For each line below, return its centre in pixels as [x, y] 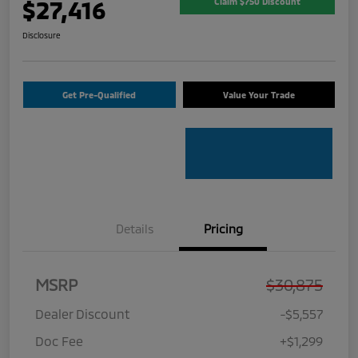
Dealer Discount [83, 313]
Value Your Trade [259, 94]
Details [135, 228]
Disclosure [42, 35]
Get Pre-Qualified [99, 94]
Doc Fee [59, 340]
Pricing [223, 228]
